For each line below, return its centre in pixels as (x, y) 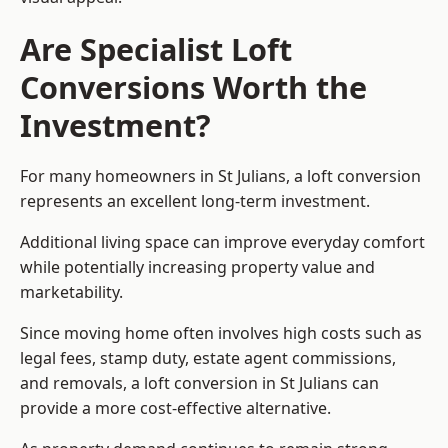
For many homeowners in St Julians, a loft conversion (220, 176)
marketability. (71, 292)
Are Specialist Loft (156, 49)
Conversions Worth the (193, 87)
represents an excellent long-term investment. (195, 201)
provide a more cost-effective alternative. (175, 408)
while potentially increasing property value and (197, 267)
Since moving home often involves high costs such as (221, 333)
